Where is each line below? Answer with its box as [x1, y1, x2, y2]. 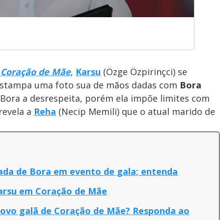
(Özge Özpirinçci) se [101, 65, 187, 78]
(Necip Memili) [58, 105, 119, 117]
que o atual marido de [122, 105, 215, 117]
